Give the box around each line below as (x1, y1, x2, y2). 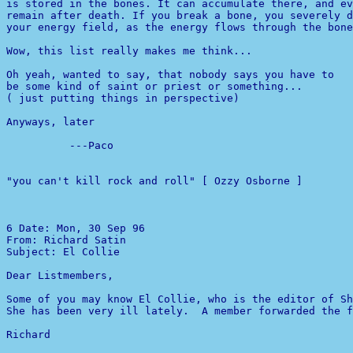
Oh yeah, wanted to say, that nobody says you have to (6, 69, 334, 80)
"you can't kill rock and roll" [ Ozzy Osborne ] (6, 175, 303, 187)
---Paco (6, 139, 113, 151)
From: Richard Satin (6, 234, 132, 246)
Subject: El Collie (6, 246, 120, 258)
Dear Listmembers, (6, 269, 113, 281)
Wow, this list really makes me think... (6, 45, 252, 57)
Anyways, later (6, 116, 95, 128)
